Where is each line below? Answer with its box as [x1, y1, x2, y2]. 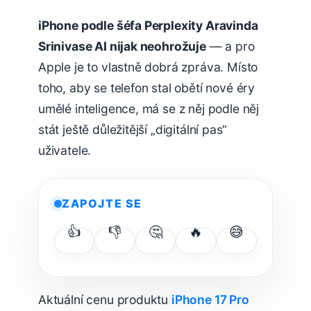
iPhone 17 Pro [171, 292, 249, 307]
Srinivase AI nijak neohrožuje [38, 39, 206, 54]
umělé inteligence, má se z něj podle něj [38, 101, 260, 117]
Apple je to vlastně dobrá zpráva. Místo [38, 60, 258, 75]
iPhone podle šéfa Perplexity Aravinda [38, 18, 258, 33]
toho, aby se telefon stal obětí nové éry [38, 81, 255, 96]
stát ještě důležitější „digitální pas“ [38, 122, 227, 137]
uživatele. [38, 143, 92, 158]
